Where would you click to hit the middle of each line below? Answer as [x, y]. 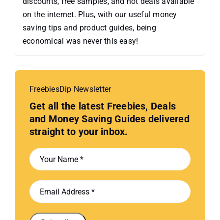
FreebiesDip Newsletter [70, 89]
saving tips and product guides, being [89, 28]
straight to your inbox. [79, 132]
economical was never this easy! [80, 41]
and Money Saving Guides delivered [109, 119]
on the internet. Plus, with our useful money [100, 15]
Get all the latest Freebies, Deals [103, 106]
